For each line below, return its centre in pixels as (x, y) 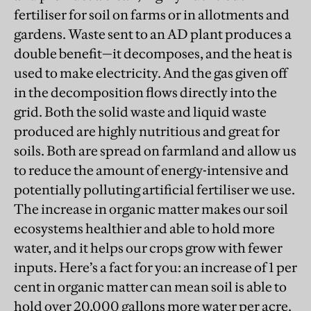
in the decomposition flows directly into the (145, 93)
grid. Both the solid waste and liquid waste (140, 112)
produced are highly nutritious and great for (147, 132)
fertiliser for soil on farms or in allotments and (152, 15)
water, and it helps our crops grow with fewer (148, 248)
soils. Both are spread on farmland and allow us (155, 151)
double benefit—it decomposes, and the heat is (153, 54)
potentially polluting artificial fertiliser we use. (154, 190)
